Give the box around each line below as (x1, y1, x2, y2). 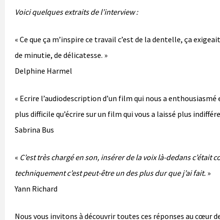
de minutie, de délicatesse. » (15, 50, 108, 60)
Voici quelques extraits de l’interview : (15, 6, 138, 17)
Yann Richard (15, 183, 57, 193)
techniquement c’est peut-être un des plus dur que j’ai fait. (15, 167, 206, 178)
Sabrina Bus (15, 124, 54, 135)
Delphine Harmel (15, 65, 72, 76)
